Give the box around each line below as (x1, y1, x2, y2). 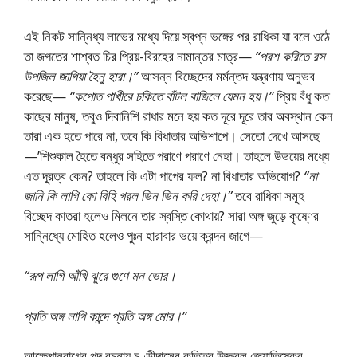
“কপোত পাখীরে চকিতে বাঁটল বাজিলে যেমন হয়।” (69, 86, 273, 105)
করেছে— (24, 86, 69, 105)
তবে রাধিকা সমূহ (232, 186, 304, 205)
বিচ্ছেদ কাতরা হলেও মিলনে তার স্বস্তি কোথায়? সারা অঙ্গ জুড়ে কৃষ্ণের (24, 206, 319, 225)
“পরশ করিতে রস (255, 46, 325, 65)
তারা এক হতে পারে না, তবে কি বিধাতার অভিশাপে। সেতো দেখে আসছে (24, 126, 320, 145)
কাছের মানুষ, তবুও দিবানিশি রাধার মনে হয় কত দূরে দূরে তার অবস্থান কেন (24, 106, 333, 125)
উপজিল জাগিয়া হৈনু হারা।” (24, 66, 138, 85)
